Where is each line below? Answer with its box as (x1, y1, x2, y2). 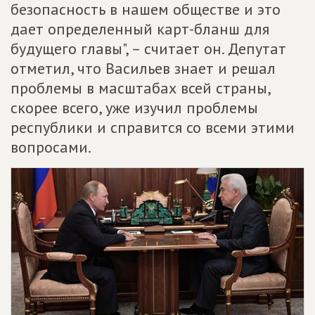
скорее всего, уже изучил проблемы (11, 98, 258, 117)
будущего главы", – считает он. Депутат (11, 39, 286, 58)
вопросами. (11, 137, 91, 157)
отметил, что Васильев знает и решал (11, 58, 276, 78)
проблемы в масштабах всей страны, (11, 78, 270, 98)
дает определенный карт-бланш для (11, 19, 269, 39)
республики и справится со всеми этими (11, 117, 295, 137)
